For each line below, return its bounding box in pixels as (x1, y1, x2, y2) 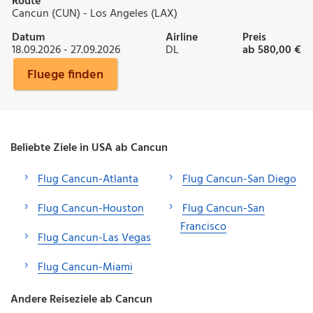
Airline (165, 28, 198, 47)
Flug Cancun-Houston (38, 199, 144, 218)
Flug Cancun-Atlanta (38, 170, 138, 189)
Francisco (180, 217, 226, 236)
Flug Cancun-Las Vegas (38, 228, 151, 247)
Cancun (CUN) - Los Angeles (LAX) (12, 4, 177, 23)
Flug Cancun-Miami (38, 258, 133, 277)
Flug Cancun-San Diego (182, 170, 296, 189)
